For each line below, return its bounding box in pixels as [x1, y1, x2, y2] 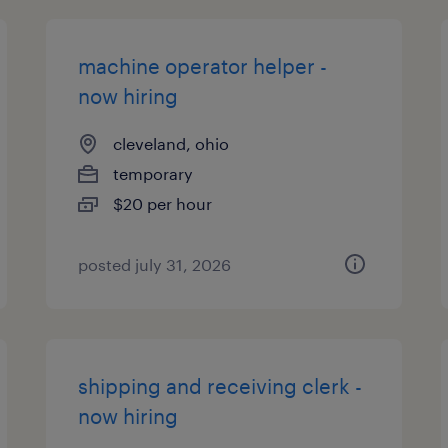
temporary [113, 164, 194, 183]
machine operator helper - [78, 54, 328, 78]
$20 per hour [113, 194, 213, 213]
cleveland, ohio [113, 134, 230, 153]
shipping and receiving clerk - [78, 374, 363, 398]
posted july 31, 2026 [78, 255, 232, 274]
